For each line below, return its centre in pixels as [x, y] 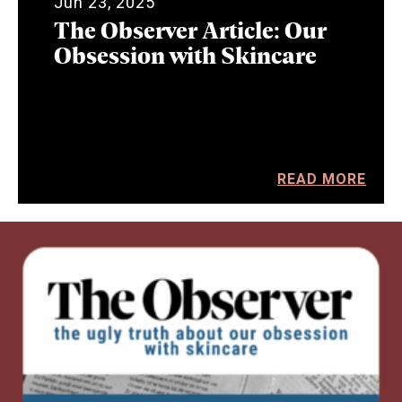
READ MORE [322, 179]
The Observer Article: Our [190, 29]
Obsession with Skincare [185, 54]
